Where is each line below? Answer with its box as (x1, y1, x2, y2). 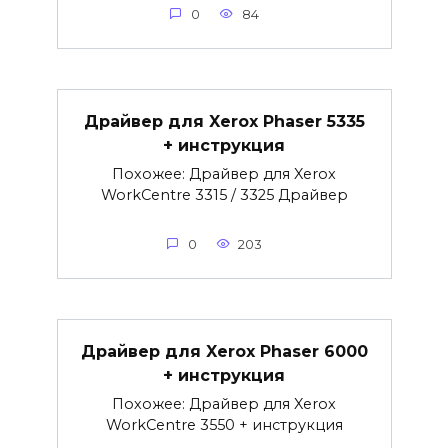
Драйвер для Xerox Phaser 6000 (80, 341, 368, 361)
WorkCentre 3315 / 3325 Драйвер (100, 185, 348, 204)
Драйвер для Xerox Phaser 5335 (83, 111, 365, 131)
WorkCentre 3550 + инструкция (105, 415, 343, 434)
